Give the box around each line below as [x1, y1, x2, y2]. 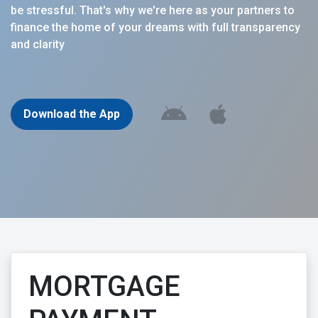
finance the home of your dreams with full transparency [11, 20, 300, 34]
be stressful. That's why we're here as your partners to [11, 3, 295, 17]
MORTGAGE [28, 269, 180, 303]
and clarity [11, 37, 65, 51]
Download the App [23, 106, 120, 121]
